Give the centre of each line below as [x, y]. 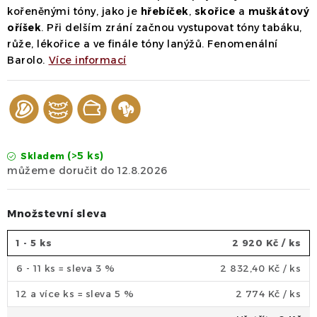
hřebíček [165, 11]
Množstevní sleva [57, 214]
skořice [214, 11]
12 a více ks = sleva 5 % [75, 294]
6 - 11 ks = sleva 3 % [66, 268]
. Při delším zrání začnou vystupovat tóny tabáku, [172, 28]
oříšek [24, 28]
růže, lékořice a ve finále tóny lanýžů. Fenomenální [143, 44]
